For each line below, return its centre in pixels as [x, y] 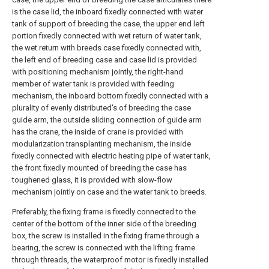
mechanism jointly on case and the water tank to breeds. [109, 192]
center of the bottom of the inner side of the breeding [104, 224]
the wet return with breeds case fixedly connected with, [107, 48]
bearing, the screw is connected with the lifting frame [104, 248]
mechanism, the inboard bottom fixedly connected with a [110, 96]
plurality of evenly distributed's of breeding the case [101, 108]
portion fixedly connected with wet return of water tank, [107, 36]
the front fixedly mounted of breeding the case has [99, 168]
